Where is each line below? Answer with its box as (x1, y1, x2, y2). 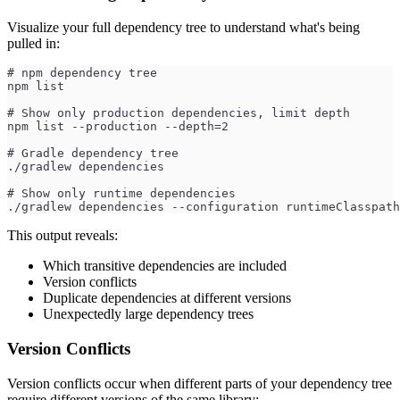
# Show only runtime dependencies (7, 187, 236, 201)
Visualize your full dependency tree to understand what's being (7, 20, 360, 36)
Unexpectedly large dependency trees (43, 306, 254, 322)
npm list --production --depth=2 (7, 120, 229, 134)
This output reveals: (7, 228, 118, 244)
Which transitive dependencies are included (43, 258, 287, 274)
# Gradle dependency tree (7, 146, 179, 161)
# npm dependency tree (7, 66, 157, 80)
